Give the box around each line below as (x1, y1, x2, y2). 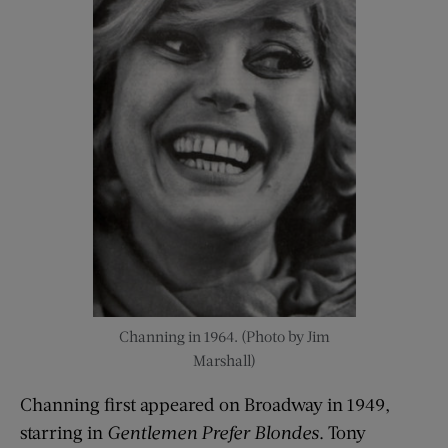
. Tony (319, 420, 366, 443)
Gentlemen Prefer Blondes (107, 420, 319, 443)
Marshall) (192, 350, 256, 369)
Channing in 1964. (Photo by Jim (118, 326, 330, 345)
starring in (20, 420, 107, 443)
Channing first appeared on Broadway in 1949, (20, 392, 390, 415)
